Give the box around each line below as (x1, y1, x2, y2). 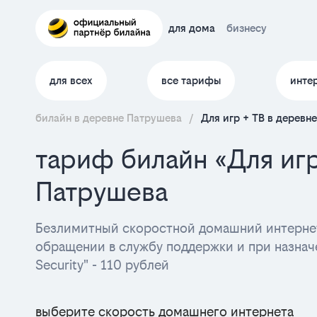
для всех (50, 74, 93, 86)
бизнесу (226, 22, 267, 34)
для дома (168, 22, 215, 34)
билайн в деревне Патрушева (35, 112, 182, 124)
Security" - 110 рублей (35, 258, 169, 272)
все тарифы (161, 74, 221, 86)
